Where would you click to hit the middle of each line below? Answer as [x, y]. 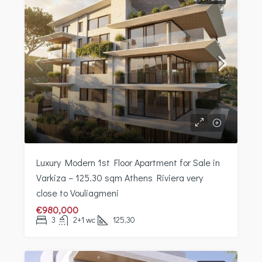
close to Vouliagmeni [77, 193]
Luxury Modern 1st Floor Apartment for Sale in [128, 163]
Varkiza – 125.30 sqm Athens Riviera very [120, 178]
